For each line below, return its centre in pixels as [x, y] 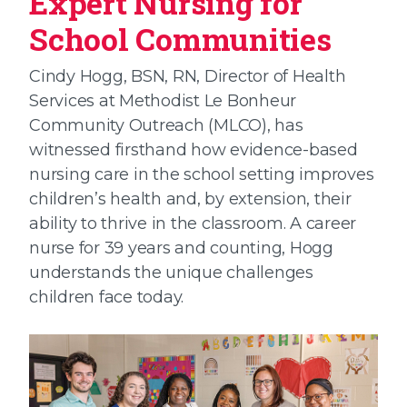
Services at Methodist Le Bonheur [163, 101]
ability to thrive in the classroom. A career [193, 223]
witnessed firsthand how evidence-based [194, 150]
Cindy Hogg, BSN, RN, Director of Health [188, 76]
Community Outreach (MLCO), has [166, 125]
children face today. [106, 297]
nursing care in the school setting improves [202, 174]
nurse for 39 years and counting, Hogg [181, 248]
